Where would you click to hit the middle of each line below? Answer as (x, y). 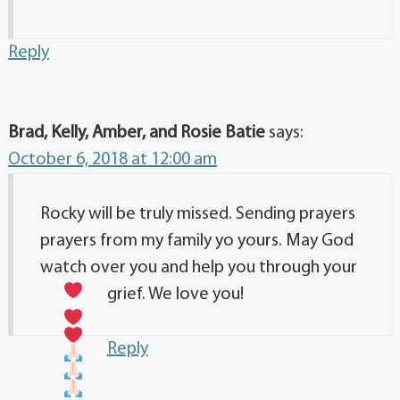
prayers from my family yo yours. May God (197, 242)
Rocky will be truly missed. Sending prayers (198, 215)
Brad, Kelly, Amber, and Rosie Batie (137, 133)
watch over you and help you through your (199, 268)
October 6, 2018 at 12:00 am (112, 160)
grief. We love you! (175, 295)
